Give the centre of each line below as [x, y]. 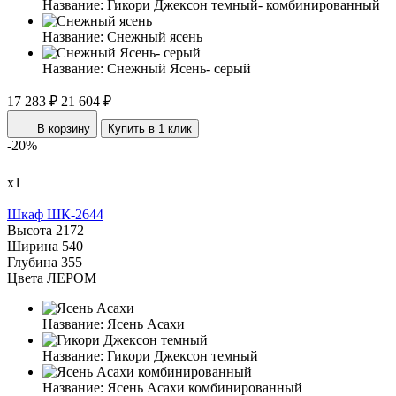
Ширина [33, 247]
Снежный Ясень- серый [179, 69]
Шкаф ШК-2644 [55, 215]
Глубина [32, 263]
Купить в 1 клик [150, 129]
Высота [30, 231]
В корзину [64, 129]
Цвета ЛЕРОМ [52, 278]
